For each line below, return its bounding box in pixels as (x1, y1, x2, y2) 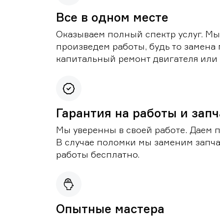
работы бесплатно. (56, 149, 139, 160)
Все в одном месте (56, 10, 168, 25)
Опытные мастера (56, 201, 165, 217)
